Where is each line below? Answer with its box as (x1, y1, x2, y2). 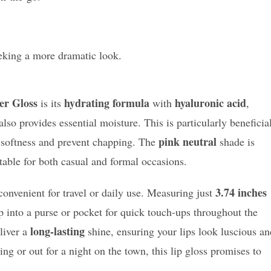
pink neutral (158, 134, 217, 150)
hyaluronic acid (175, 95, 246, 111)
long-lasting (30, 223, 85, 240)
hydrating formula (64, 95, 149, 111)
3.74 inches (215, 184, 267, 201)
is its (38, 96, 64, 111)
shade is (217, 134, 255, 149)
